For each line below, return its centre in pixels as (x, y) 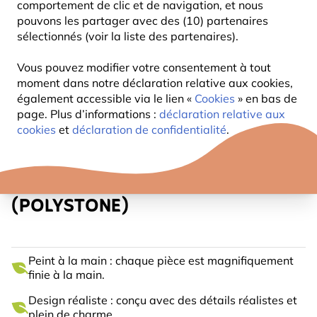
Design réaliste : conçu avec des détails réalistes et (163, 300)
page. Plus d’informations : (88, 114)
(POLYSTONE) (70, 207)
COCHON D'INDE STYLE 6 (112, 178)
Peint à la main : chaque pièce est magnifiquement (161, 260)
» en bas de (267, 98)
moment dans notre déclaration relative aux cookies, (155, 83)
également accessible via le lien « (106, 98)
